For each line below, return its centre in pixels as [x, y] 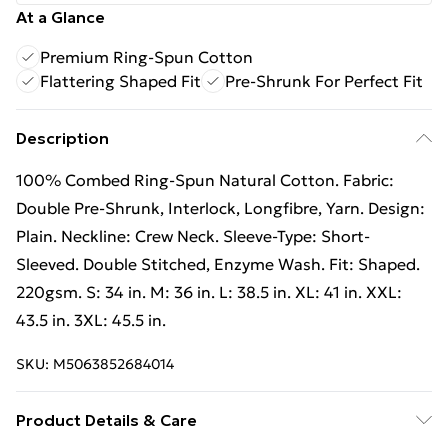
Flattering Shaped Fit [120, 81]
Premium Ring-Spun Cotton [146, 57]
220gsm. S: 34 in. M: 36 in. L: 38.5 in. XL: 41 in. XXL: [209, 292]
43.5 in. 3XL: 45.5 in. [91, 320]
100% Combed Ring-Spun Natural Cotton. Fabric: [205, 180]
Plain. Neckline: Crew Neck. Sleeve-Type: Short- [193, 236]
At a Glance [60, 17]
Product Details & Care [106, 420]
